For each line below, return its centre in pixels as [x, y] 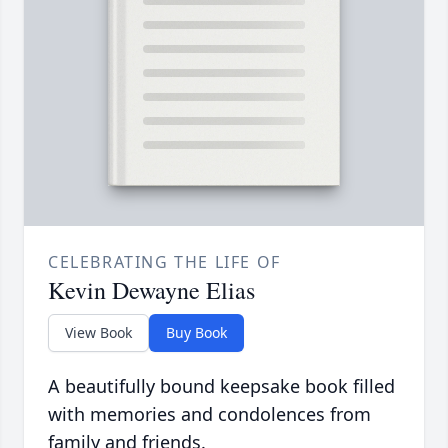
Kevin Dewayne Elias [151, 290]
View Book [98, 333]
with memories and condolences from [209, 414]
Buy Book [196, 333]
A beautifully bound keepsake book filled [221, 386]
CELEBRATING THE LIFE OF [164, 262]
